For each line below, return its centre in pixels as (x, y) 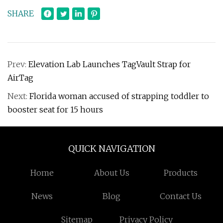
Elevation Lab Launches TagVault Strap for (110, 64)
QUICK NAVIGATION (111, 149)
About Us (111, 173)
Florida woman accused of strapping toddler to (119, 96)
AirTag (20, 78)
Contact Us (181, 196)
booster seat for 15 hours (55, 110)
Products (181, 173)
